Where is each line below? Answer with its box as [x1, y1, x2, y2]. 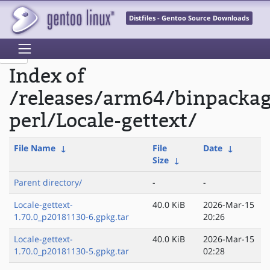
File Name [14, 142, 55, 154]
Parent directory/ [14, 177, 82, 189]
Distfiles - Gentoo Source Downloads [129, 14, 250, 23]
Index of [9, 65, 85, 88]
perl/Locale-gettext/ [9, 110, 197, 133]
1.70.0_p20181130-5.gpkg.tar [14, 245, 129, 257]
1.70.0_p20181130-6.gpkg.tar [14, 211, 129, 223]
